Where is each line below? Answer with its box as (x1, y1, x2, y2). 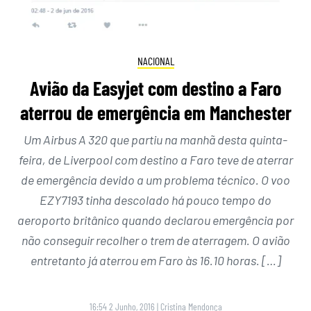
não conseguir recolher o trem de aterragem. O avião (21, 232, 290, 248)
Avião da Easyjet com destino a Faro (30, 76, 281, 100)
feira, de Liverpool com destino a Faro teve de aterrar (18, 151, 293, 167)
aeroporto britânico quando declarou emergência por (17, 212, 294, 228)
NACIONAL (137, 54, 174, 68)
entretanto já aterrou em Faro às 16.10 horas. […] (30, 252, 281, 268)
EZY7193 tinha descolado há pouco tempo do (40, 192, 271, 208)
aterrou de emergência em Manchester (19, 100, 292, 124)
